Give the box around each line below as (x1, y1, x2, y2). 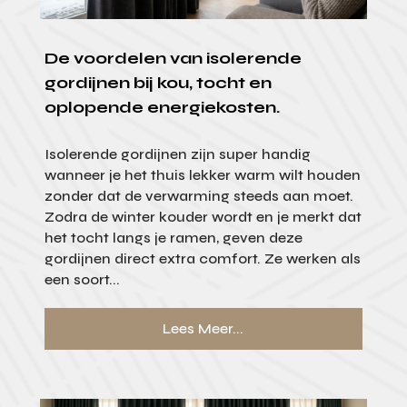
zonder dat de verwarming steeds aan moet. (44, 187, 353, 205)
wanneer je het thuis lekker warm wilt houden (44, 166, 361, 184)
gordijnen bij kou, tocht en (44, 73, 272, 94)
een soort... (44, 271, 120, 289)
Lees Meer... (163, 320, 244, 338)
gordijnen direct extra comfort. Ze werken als (44, 250, 361, 268)
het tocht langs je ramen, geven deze (44, 229, 303, 247)
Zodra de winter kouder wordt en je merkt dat (44, 208, 362, 226)
